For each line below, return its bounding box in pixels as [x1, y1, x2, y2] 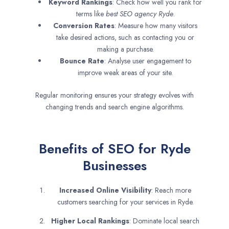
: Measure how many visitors [114, 20, 197, 31]
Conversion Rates [53, 20, 114, 31]
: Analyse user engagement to [104, 55, 191, 66]
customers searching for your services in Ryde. [57, 196, 194, 207]
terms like [76, 8, 106, 19]
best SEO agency [105, 8, 158, 19]
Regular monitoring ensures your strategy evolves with [35, 89, 194, 100]
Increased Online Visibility [59, 185, 151, 195]
